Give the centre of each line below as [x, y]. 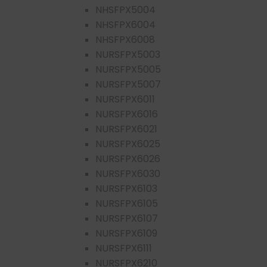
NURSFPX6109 [126, 233]
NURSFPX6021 [126, 129]
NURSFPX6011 [125, 99]
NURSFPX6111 [124, 248]
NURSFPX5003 [128, 54]
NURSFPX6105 [127, 203]
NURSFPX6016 [127, 114]
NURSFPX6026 [128, 159]
